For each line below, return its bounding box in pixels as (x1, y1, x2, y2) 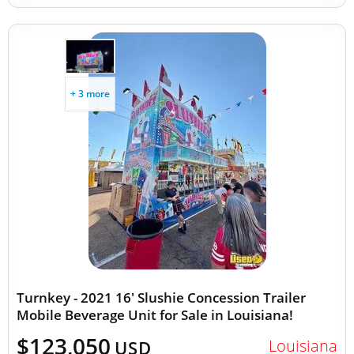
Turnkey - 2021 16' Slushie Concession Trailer (17, 288, 306, 307)
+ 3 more (70, 87, 110, 100)
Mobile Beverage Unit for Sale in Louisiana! (17, 306, 293, 324)
